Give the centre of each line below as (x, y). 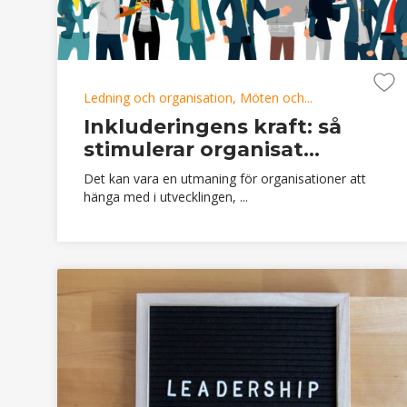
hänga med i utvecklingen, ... (166, 196)
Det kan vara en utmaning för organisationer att (225, 178)
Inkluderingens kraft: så (213, 126)
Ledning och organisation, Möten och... (198, 97)
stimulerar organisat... (202, 149)
